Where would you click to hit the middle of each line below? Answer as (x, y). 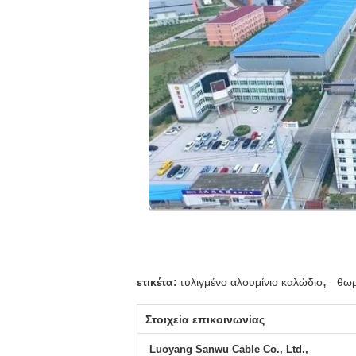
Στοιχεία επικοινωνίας (205, 320)
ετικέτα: (157, 282)
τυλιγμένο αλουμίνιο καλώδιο (251, 282)
